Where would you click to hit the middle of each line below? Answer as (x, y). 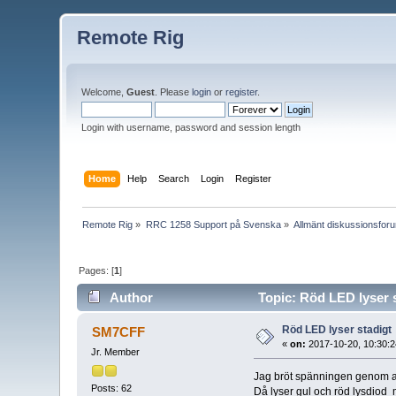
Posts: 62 (112, 388)
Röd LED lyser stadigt (337, 330)
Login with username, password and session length (191, 127)
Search (173, 178)
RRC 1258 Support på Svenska (213, 224)
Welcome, (104, 92)
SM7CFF (118, 332)
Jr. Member (116, 352)
